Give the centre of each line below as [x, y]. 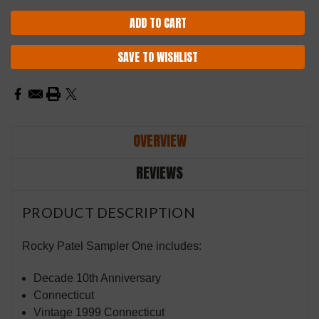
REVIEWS [159, 173]
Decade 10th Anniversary [98, 278]
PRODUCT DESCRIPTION [109, 213]
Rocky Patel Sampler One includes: [112, 246]
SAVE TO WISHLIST [158, 57]
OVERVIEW [159, 141]
